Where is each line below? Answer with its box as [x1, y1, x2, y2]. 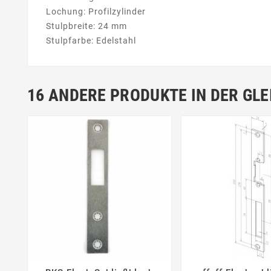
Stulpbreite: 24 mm [46, 21, 127, 31]
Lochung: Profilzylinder [46, 6, 146, 16]
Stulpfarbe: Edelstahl [46, 35, 136, 45]
